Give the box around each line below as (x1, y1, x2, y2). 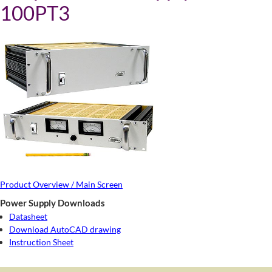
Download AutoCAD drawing (9, 224, 121, 234)
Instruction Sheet (9, 237, 73, 247)
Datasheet (9, 211, 47, 222)
